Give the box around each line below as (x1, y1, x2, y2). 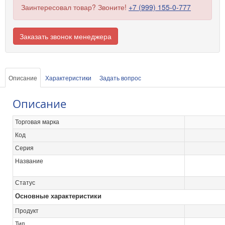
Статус (15, 179, 35, 186)
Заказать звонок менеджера (20, 31, 111, 41)
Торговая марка (15, 118, 59, 126)
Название (15, 157, 43, 165)
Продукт (15, 207, 39, 214)
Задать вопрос (99, 73, 141, 82)
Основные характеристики (15, 192, 103, 200)
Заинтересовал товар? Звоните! (21, 2, 129, 12)
